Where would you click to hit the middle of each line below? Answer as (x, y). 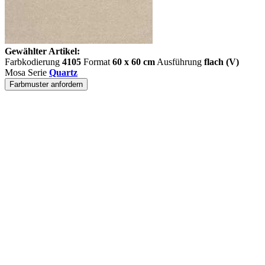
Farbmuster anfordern (46, 84)
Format (97, 62)
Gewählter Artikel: (42, 51)
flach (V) (222, 62)
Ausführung (180, 62)
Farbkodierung (33, 62)
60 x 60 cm (134, 62)
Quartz (63, 72)
